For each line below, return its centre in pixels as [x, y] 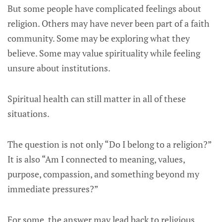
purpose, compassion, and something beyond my [103, 174]
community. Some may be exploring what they [99, 38]
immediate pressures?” [53, 189]
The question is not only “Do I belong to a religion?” [110, 144]
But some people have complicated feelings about [104, 8]
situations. [28, 113]
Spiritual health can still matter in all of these [97, 99]
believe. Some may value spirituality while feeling [104, 53]
